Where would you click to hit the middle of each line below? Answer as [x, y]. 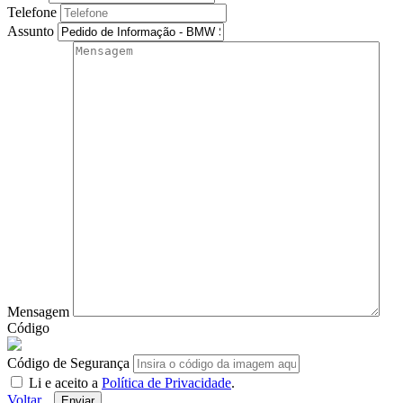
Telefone [32, 12]
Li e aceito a [65, 382]
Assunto [31, 31]
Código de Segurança [68, 363]
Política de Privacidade [166, 382]
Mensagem [38, 311]
